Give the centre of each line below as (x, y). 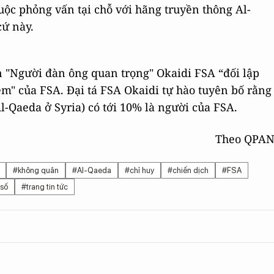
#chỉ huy (139, 170)
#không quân (36, 170)
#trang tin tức (45, 187)
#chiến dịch (188, 170)
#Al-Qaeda (92, 170)
